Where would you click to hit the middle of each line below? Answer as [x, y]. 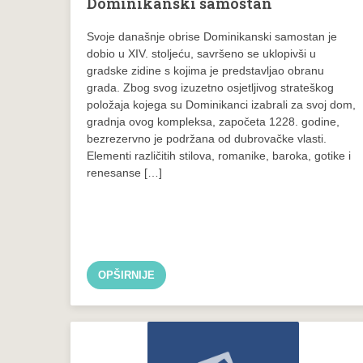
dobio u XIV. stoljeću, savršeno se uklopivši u [201, 53]
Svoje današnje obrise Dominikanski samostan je [212, 36]
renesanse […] [124, 172]
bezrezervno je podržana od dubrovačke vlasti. [207, 138]
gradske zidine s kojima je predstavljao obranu [205, 70]
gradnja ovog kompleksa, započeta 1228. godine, [213, 121]
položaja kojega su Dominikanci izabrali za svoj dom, [221, 104]
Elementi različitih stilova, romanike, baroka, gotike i [219, 155]
